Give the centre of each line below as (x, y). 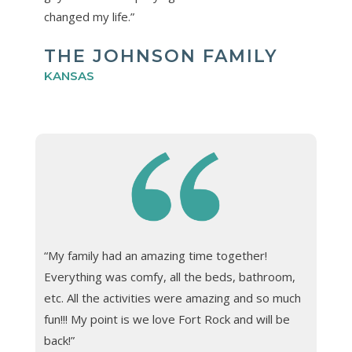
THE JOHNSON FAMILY (161, 56)
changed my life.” (89, 16)
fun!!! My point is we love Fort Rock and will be (167, 319)
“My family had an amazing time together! (155, 256)
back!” (59, 341)
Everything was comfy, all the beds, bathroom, (169, 277)
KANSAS (69, 75)
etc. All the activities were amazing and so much (172, 298)
